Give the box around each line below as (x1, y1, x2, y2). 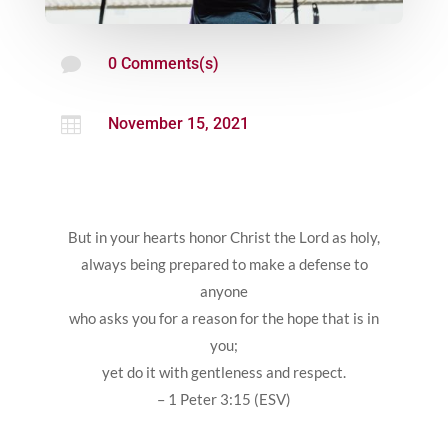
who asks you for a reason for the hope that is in (69, 309, 379, 328)
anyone (200, 282, 248, 301)
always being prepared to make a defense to (80, 255, 368, 274)
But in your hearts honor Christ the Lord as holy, (68, 228, 380, 247)
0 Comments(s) (107, 54, 219, 74)
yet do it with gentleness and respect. (102, 363, 346, 382)
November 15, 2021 (107, 114, 249, 134)
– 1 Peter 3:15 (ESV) (157, 390, 291, 409)
